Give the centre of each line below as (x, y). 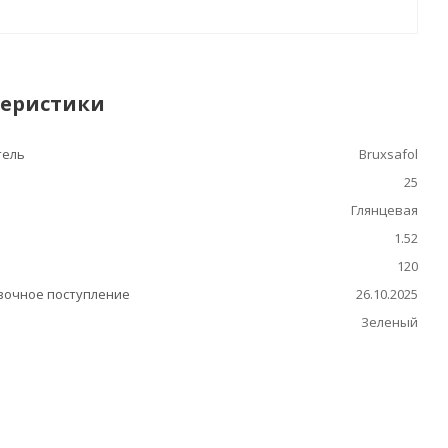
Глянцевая (384, 210)
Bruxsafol (388, 154)
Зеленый (389, 322)
